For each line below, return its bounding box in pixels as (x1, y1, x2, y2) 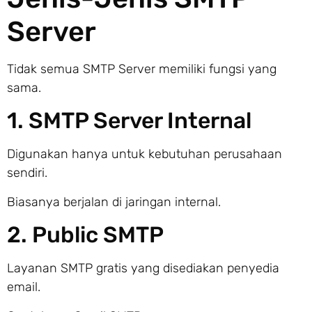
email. (7, 279, 40, 295)
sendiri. (7, 165, 47, 181)
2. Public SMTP (7, 221, 164, 249)
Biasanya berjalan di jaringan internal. (7, 194, 221, 210)
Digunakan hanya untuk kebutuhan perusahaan (7, 146, 282, 162)
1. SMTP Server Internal (7, 107, 251, 134)
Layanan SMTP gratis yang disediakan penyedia (7, 260, 279, 276)
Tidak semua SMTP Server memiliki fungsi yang (7, 61, 276, 77)
